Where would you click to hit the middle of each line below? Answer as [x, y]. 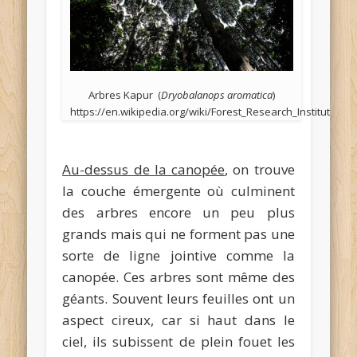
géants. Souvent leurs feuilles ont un [178, 299]
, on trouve [260, 170]
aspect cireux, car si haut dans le [178, 320]
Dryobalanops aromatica [217, 95]
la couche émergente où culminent [178, 191]
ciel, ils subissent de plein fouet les [178, 342]
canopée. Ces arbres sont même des [178, 277]
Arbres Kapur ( [125, 95]
